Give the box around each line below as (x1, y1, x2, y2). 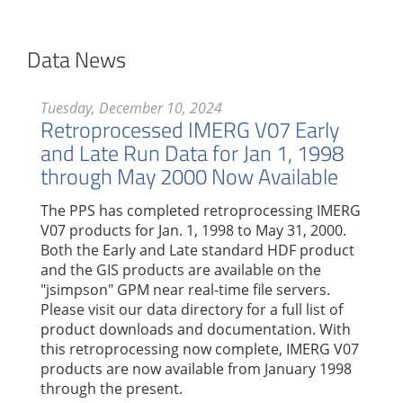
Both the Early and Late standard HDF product (40, 239, 354, 260)
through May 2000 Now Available (40, 160, 338, 193)
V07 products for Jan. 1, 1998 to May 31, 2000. (40, 219, 346, 240)
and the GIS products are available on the (40, 259, 321, 280)
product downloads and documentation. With (40, 318, 351, 339)
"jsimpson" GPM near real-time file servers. (40, 279, 330, 300)
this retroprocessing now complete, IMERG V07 (40, 338, 359, 359)
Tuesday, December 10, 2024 (40, 98, 222, 119)
